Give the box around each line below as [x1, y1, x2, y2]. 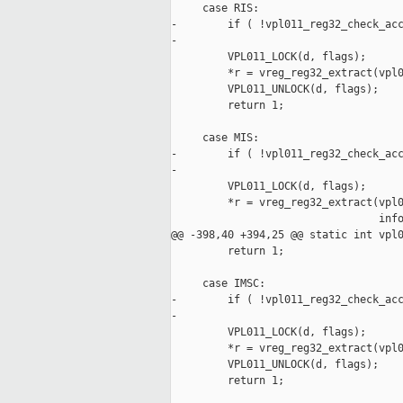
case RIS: [171, 2, 259, 15]
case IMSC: [171, 277, 265, 291]
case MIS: [171, 131, 259, 145]
